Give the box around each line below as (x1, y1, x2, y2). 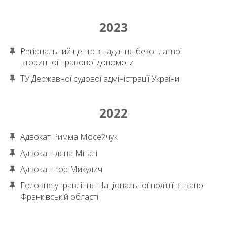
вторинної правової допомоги (20, 57, 134, 68)
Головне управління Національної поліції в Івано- (20, 180, 206, 191)
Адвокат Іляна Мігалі (20, 147, 97, 159)
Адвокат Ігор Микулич (20, 164, 102, 175)
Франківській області (20, 191, 98, 202)
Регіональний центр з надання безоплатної (20, 46, 182, 57)
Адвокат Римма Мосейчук (20, 131, 118, 142)
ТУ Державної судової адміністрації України (20, 73, 179, 84)
